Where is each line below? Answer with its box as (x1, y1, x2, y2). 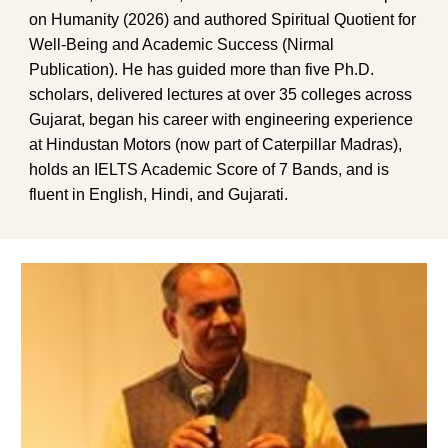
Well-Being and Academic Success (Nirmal (29, 35, 335, 53)
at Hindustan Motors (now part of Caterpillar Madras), (29, 135, 403, 153)
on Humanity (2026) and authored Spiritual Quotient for (29, 10, 417, 28)
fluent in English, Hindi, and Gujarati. (29, 185, 289, 203)
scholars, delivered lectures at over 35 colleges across (29, 85, 413, 103)
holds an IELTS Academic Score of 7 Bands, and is (29, 160, 390, 178)
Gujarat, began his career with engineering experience (29, 110, 414, 128)
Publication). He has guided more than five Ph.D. (29, 60, 375, 78)
